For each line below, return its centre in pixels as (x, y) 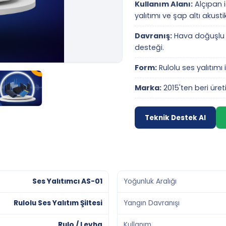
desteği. (149, 47)
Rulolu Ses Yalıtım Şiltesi (58, 203)
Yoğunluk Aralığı (150, 181)
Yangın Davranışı (152, 203)
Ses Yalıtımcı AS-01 (67, 181)
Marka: (148, 88)
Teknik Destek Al (175, 118)
